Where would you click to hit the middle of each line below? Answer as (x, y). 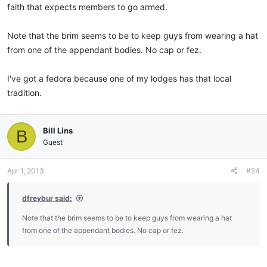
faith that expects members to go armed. (87, 7)
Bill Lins (58, 131)
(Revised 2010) (47, 25)
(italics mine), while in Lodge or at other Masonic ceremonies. (123, 13)
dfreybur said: (47, 198)
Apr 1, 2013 (26, 171)
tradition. (24, 93)
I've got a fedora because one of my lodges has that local (119, 79)
